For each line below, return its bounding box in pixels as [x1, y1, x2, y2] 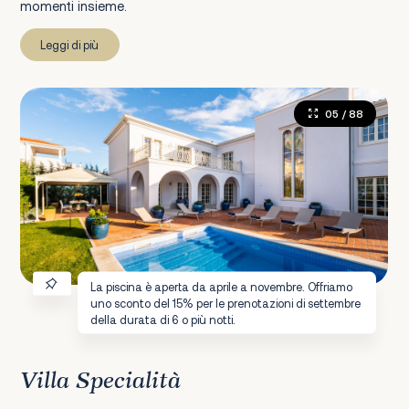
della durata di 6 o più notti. [90, 311, 236, 327]
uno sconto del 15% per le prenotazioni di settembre [90, 295, 362, 310]
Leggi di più [40, 37, 100, 52]
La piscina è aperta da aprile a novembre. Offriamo [90, 278, 353, 294]
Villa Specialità [19, 369, 181, 394]
